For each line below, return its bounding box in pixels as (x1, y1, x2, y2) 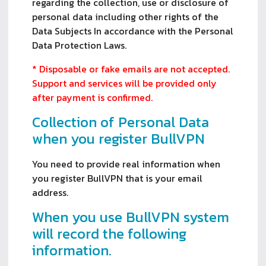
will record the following (32, 223, 186, 244)
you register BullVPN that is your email (32, 170, 202, 185)
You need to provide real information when (32, 156, 220, 171)
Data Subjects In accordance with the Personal (32, 23, 233, 38)
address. (32, 185, 68, 199)
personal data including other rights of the (32, 9, 218, 24)
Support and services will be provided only (32, 75, 217, 90)
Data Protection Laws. (32, 37, 126, 52)
